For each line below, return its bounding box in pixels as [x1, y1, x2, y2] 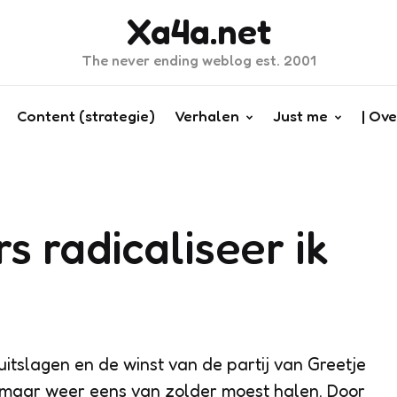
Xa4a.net [126, 10, 271, 52]
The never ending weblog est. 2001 [81, 51, 316, 69]
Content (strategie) [16, 106, 155, 125]
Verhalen [174, 106, 239, 125]
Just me [272, 106, 328, 125]
